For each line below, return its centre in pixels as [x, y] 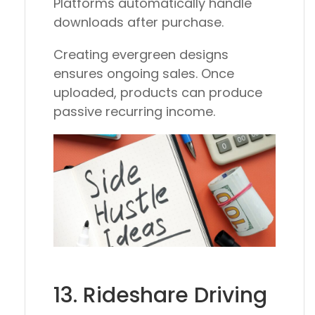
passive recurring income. [134, 112]
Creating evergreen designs [141, 55]
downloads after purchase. [139, 22]
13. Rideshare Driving [160, 295]
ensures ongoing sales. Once [144, 74]
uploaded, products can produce [158, 93]
